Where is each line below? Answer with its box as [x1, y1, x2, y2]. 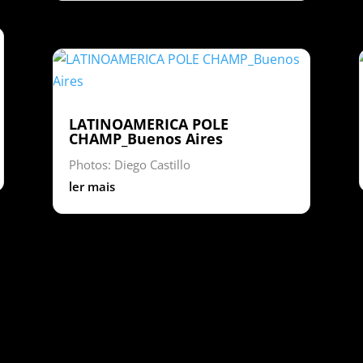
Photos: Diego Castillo [68, 156, 190, 173]
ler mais [68, 177, 115, 194]
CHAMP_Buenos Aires [68, 128, 223, 148]
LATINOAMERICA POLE [68, 113, 228, 134]
